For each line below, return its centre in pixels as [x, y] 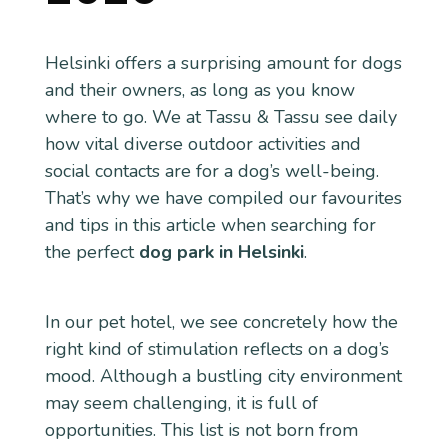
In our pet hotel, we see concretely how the [221, 322]
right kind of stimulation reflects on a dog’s [216, 349]
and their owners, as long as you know [199, 90]
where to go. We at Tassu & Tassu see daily [220, 117]
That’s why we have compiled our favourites [223, 198]
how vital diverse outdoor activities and [202, 144]
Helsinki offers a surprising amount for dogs [223, 63]
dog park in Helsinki [221, 252]
